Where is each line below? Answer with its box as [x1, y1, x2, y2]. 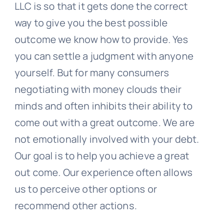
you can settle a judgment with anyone [14, 49, 194, 63]
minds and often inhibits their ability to [14, 99, 193, 113]
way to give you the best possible [14, 16, 168, 30]
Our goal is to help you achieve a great [14, 149, 190, 163]
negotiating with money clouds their [14, 83, 182, 96]
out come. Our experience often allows [14, 166, 193, 179]
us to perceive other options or [14, 182, 157, 196]
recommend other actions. [14, 199, 137, 213]
